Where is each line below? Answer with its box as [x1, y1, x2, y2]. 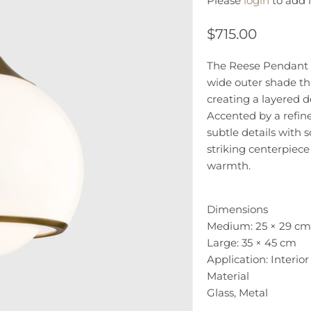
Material [206, 269, 249, 283]
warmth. [206, 158, 251, 172]
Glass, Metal [206, 285, 268, 299]
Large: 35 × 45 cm [206, 235, 296, 249]
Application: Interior [206, 252, 309, 266]
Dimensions [206, 202, 268, 216]
